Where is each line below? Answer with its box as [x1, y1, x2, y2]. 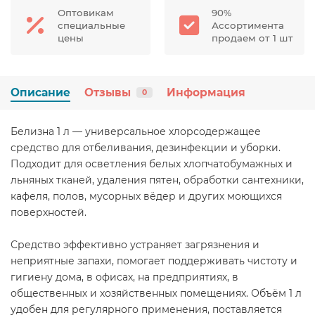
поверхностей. [11, 205, 86, 219]
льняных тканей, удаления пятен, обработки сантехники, [11, 173, 304, 186]
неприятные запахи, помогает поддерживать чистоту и [11, 254, 297, 267]
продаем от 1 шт [212, 32, 293, 44]
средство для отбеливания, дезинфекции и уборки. [11, 141, 281, 154]
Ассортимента [212, 19, 284, 31]
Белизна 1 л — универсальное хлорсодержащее [11, 124, 261, 138]
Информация [167, 85, 245, 99]
